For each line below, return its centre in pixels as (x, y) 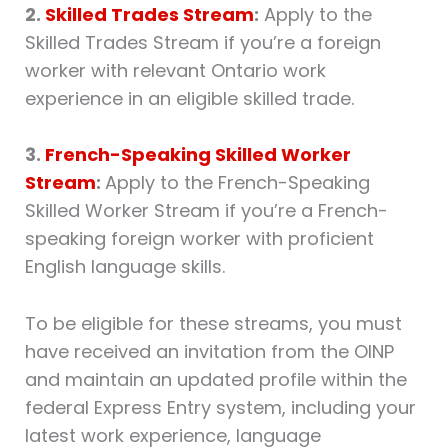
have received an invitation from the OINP (209, 352)
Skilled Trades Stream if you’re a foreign (202, 42)
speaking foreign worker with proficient (199, 239)
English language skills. (124, 267)
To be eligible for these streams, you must (213, 324)
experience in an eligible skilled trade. (189, 98)
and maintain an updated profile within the (215, 380)
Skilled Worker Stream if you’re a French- (206, 211)
